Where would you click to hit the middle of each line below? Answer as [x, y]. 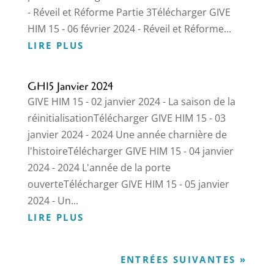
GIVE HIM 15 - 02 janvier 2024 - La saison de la [131, 102]
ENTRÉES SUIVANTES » [183, 260]
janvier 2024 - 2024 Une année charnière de [127, 135]
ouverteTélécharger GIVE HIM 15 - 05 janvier [128, 184]
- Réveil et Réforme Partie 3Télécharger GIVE [129, 13]
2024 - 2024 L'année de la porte [99, 168]
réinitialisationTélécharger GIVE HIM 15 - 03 [126, 118]
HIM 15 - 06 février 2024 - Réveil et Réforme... [129, 29]
